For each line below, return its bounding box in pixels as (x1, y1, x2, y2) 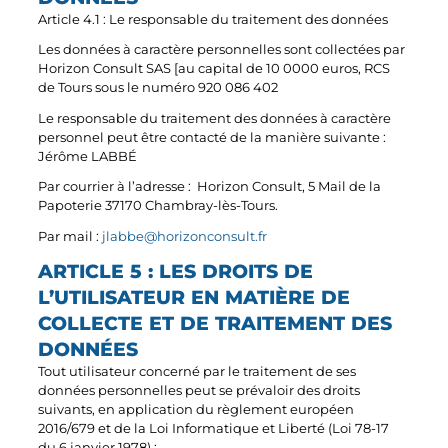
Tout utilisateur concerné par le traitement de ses (38, 363, 357, 379)
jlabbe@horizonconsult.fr (102, 228, 268, 244)
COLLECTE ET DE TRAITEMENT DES (38, 310, 393, 335)
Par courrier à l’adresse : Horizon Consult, (38, 179, 309, 195)
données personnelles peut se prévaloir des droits (38, 382, 361, 398)
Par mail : (38, 228, 103, 244)
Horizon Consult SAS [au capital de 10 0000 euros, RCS (38, 61, 391, 77)
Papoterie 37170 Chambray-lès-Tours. (38, 198, 279, 214)
